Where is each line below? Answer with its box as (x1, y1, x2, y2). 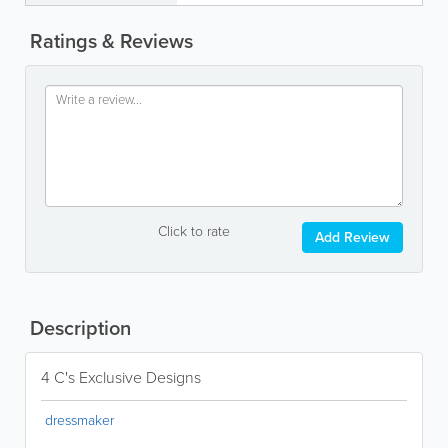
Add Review (315, 226, 390, 248)
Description (25, 312, 131, 343)
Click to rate (157, 220, 230, 242)
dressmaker (45, 409, 114, 431)
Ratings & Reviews (25, 25, 193, 56)
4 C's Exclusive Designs (41, 365, 201, 389)
